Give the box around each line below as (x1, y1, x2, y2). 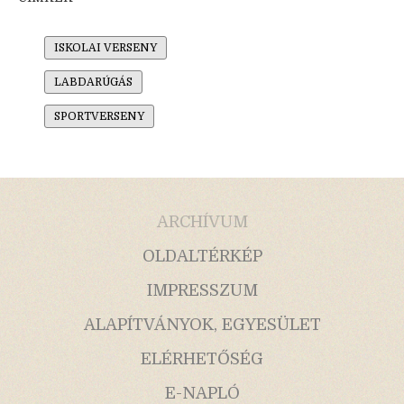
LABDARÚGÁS (54, 76, 133, 89)
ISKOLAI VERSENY (54, 41, 157, 55)
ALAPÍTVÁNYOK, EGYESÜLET (83, 316, 321, 335)
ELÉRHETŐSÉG (141, 350, 263, 369)
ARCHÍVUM (156, 213, 248, 232)
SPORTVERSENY (54, 110, 144, 124)
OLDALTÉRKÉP (142, 247, 262, 266)
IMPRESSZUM (146, 281, 258, 300)
